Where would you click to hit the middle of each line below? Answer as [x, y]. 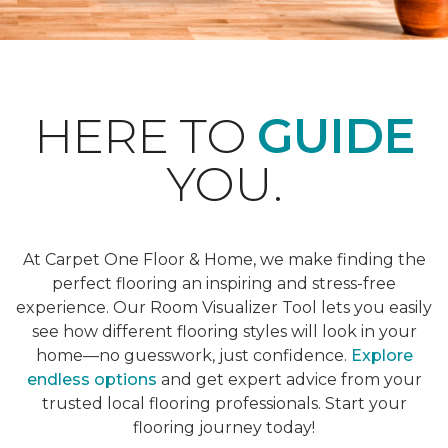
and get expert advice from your [289, 380]
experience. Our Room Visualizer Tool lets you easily [224, 308]
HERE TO [145, 136]
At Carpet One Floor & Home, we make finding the [224, 260]
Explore [381, 356]
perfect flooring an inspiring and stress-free [224, 284]
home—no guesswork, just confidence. [193, 356]
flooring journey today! [224, 428]
